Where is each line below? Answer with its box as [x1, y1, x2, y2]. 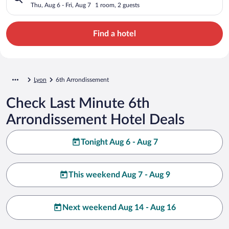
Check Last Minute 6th [6, 96, 150, 110]
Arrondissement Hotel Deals [6, 112, 185, 127]
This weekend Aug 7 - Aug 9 [68, 170, 170, 179]
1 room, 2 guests [95, 2, 140, 8]
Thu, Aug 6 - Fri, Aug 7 [31, 2, 91, 8]
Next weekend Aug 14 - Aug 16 [62, 203, 176, 212]
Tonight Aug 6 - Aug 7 [80, 138, 158, 146]
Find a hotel [93, 29, 136, 38]
